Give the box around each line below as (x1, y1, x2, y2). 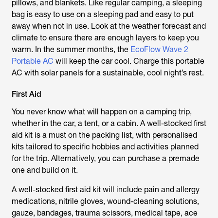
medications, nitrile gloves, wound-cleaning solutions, (12, 197, 199, 206)
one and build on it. (12, 165, 78, 175)
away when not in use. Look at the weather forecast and (12, 21, 206, 31)
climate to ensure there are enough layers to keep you (12, 33, 199, 42)
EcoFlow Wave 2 (130, 45, 188, 54)
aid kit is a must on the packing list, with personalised (12, 130, 197, 140)
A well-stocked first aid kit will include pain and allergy (12, 185, 200, 194)
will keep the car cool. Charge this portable (54, 56, 204, 66)
